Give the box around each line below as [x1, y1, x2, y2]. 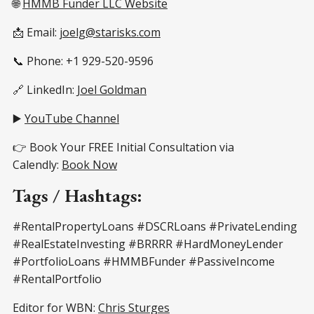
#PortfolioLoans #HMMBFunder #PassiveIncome [13, 254, 275, 270]
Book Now [62, 157, 117, 173]
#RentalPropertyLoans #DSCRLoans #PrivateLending [13, 219, 297, 235]
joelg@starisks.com [60, 25, 161, 41]
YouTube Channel [25, 111, 119, 127]
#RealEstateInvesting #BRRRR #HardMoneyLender [13, 236, 283, 252]
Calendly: [13, 157, 62, 173]
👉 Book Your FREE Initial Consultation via [13, 139, 234, 156]
